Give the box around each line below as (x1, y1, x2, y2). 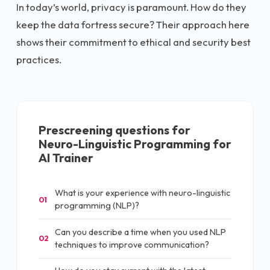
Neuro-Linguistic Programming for (39, 136, 231, 151)
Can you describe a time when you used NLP (55, 226, 226, 237)
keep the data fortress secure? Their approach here (16, 17, 250, 31)
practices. (16, 52, 61, 66)
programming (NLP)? (55, 200, 139, 212)
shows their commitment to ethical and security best (16, 35, 251, 48)
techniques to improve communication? (55, 239, 209, 250)
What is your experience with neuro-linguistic (55, 187, 230, 199)
